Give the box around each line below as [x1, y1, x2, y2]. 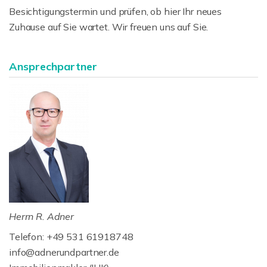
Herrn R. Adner [9, 210, 74, 222]
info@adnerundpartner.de [9, 246, 119, 258]
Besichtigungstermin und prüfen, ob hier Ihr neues [9, 5, 222, 17]
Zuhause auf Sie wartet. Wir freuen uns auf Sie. [9, 21, 209, 33]
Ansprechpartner [9, 60, 97, 73]
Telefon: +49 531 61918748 [9, 231, 133, 243]
